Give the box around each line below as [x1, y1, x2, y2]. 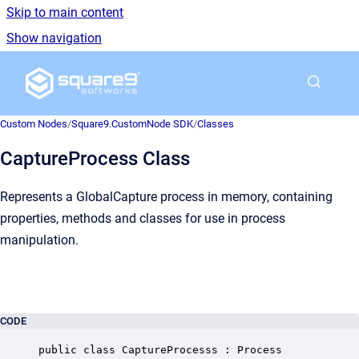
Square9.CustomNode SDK [71, 118, 193, 130]
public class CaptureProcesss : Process [38, 344, 282, 356]
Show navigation [6, 30, 102, 46]
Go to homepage [139, 65, 234, 80]
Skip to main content [6, 5, 123, 20]
